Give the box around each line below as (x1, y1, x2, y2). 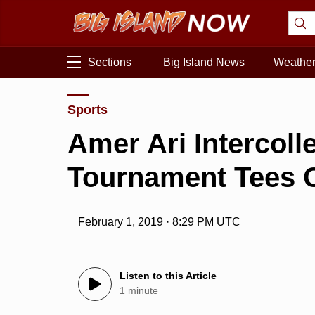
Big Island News (163, 56, 245, 69)
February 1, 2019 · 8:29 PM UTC (78, 216, 241, 229)
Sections (88, 56, 131, 69)
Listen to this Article (120, 270, 217, 282)
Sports (67, 102, 108, 117)
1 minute (120, 285, 159, 297)
